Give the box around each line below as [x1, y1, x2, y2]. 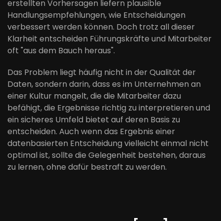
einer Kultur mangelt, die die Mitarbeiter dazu [7, 90, 181, 102]
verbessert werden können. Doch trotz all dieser [7, 21, 195, 33]
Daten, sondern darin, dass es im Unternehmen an [7, 78, 201, 90]
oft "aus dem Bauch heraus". [7, 45, 115, 56]
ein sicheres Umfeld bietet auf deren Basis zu [7, 114, 180, 125]
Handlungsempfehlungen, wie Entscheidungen [7, 9, 185, 21]
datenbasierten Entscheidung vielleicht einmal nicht [7, 138, 209, 149]
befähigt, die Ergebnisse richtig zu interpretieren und [7, 102, 210, 113]
